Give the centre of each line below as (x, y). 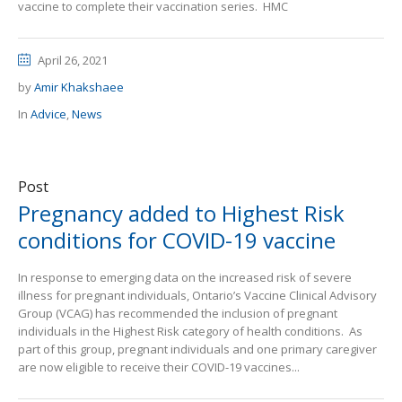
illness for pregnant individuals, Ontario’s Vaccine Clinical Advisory (197, 295)
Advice (48, 114)
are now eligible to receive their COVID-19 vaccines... (159, 367)
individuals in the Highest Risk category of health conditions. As (190, 331)
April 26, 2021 (73, 60)
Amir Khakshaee (79, 87)
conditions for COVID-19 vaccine (177, 240)
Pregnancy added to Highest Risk (181, 213)
